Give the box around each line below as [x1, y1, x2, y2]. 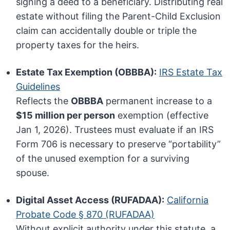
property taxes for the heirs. [16, 40, 140, 51]
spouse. [16, 167, 50, 179]
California [167, 195, 209, 206]
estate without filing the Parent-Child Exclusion [16, 11, 221, 22]
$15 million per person [16, 110, 116, 121]
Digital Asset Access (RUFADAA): [16, 195, 165, 206]
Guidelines [16, 81, 61, 92]
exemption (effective [115, 110, 209, 121]
